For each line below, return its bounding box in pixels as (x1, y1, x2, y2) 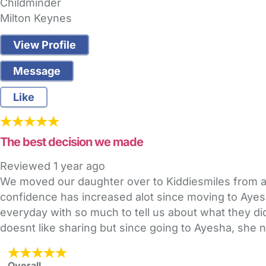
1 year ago (53, 160, 105, 173)
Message (13, 65, 61, 78)
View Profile (13, 39, 76, 52)
